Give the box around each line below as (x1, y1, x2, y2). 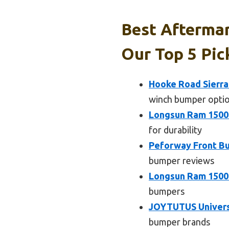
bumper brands (149, 216, 210, 227)
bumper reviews (149, 155, 214, 166)
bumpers (149, 186, 185, 196)
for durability (149, 124, 202, 135)
